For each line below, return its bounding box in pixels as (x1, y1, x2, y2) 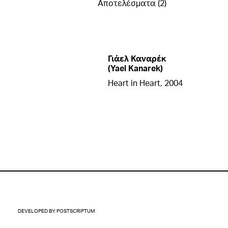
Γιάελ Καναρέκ (108, 53, 166, 64)
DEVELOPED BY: (18, 208, 56, 214)
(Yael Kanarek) (108, 63, 163, 73)
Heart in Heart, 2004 (108, 77, 183, 88)
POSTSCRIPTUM (56, 208, 95, 214)
